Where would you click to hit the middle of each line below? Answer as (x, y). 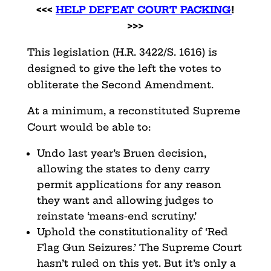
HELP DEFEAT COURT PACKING (144, 9)
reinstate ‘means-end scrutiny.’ (116, 216)
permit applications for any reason (129, 184)
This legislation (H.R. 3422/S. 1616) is (122, 52)
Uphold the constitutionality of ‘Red (132, 231)
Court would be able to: (89, 127)
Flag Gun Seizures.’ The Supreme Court (139, 247)
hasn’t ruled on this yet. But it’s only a (136, 263)
